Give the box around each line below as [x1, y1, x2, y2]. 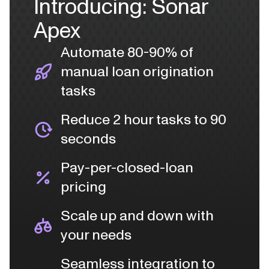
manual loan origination [61, 62, 214, 82]
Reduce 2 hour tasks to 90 [61, 110, 226, 130]
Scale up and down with [61, 206, 214, 226]
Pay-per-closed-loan [61, 158, 193, 178]
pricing [61, 177, 106, 197]
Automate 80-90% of [61, 43, 193, 62]
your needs [61, 225, 131, 245]
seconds [61, 129, 116, 149]
